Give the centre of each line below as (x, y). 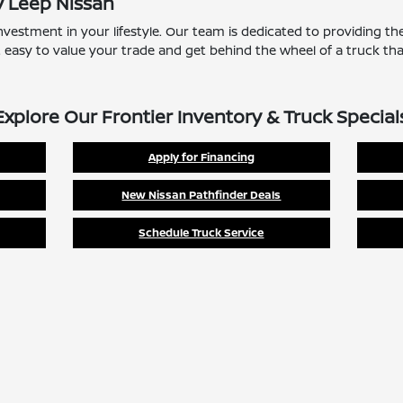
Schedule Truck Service (201, 233)
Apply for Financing (201, 157)
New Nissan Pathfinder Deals (201, 195)
